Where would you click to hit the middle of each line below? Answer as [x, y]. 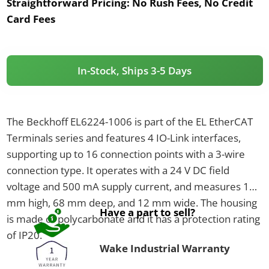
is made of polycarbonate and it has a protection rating [133, 219]
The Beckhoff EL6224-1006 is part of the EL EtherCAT [129, 121]
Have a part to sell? [147, 212]
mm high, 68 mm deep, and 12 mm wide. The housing [131, 202]
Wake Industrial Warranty [165, 248]
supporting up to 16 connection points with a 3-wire [125, 154]
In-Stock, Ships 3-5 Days [134, 70]
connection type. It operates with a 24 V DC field [118, 170]
